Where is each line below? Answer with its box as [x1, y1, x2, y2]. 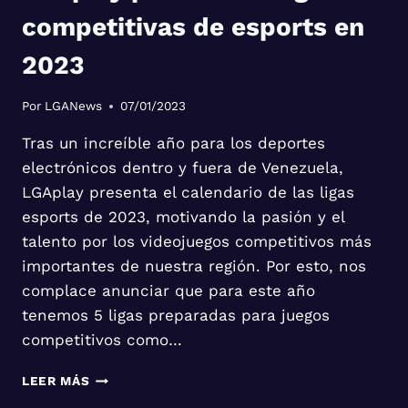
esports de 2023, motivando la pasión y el [22, 208, 344, 227]
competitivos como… [22, 331, 182, 350]
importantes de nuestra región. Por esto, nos [22, 257, 366, 276]
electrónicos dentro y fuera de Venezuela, [22, 158, 343, 178]
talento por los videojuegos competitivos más [22, 232, 372, 251]
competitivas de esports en [22, 11, 364, 42]
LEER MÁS [22, 373, 90, 389]
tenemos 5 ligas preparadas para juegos [22, 306, 330, 325]
